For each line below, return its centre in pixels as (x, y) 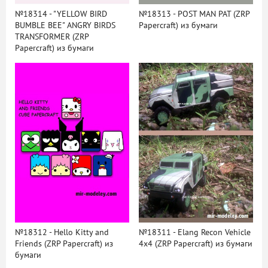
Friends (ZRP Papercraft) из (64, 244)
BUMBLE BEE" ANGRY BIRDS (65, 25)
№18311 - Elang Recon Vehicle (194, 233)
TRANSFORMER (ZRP (52, 36)
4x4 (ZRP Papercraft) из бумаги (195, 244)
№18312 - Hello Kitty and (62, 233)
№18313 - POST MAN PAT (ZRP (194, 14)
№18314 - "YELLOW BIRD (61, 14)
